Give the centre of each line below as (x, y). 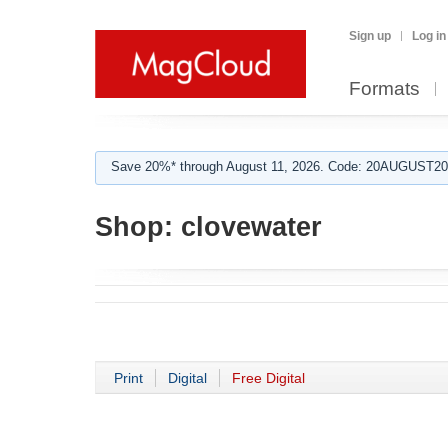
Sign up (370, 36)
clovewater (247, 227)
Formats (384, 88)
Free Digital (268, 378)
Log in (429, 36)
